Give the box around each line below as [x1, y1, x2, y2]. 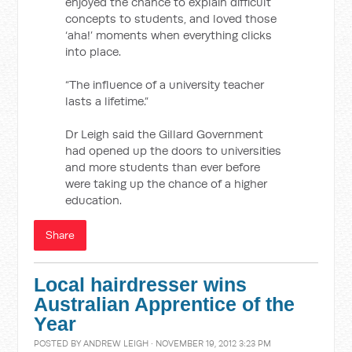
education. [65, 192, 123, 207]
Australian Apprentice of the [34, 294, 295, 315]
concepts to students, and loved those [65, 11, 277, 26]
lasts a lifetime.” [65, 93, 149, 108]
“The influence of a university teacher [65, 77, 265, 92]
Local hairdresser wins [34, 274, 247, 295]
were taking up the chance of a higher [65, 176, 268, 191]
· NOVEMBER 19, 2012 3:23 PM [148, 338, 272, 349]
